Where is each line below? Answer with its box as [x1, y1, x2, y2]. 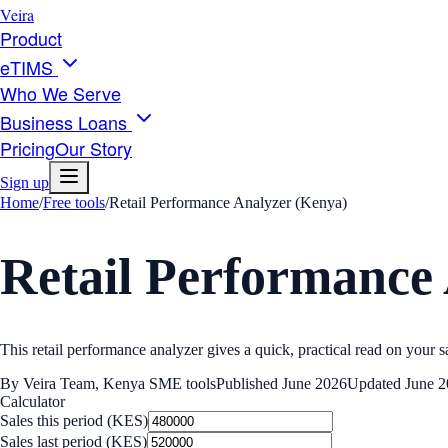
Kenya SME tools [103, 374, 216, 392]
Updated [347, 374, 405, 392]
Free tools [43, 194, 105, 211]
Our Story [55, 135, 132, 161]
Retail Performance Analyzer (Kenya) [109, 194, 347, 211]
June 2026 [282, 374, 347, 392]
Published [216, 374, 282, 392]
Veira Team [23, 374, 95, 392]
